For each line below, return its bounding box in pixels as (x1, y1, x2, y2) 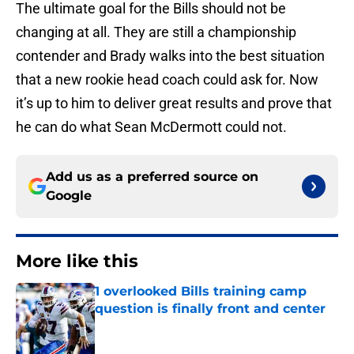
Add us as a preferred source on (46, 169, 258, 185)
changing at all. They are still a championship (16, 24, 296, 41)
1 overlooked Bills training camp (95, 284, 307, 299)
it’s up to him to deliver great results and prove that (16, 95, 332, 112)
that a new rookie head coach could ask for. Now (16, 71, 318, 88)
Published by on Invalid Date (94, 318, 232, 331)
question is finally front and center (95, 301, 326, 317)
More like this (16, 250, 138, 273)
